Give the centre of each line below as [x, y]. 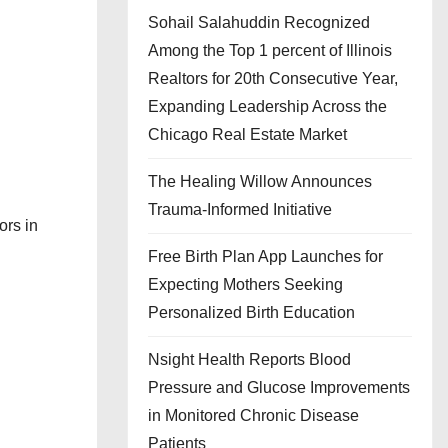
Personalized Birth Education [251, 312]
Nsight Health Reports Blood [249, 359]
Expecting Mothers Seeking [245, 284]
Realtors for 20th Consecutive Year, [273, 78]
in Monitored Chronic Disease [253, 415]
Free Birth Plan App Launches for [265, 256]
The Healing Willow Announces [260, 181]
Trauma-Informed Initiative [240, 209]
